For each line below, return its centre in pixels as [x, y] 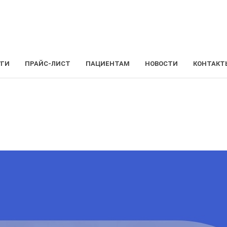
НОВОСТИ [161, 64]
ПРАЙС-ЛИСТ [47, 64]
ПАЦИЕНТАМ [107, 64]
